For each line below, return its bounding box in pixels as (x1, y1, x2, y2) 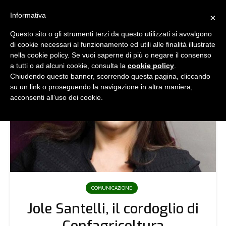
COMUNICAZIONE (91, 185, 132, 192)
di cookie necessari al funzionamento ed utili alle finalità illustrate (10, 40, 215, 48)
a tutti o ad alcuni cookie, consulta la (10, 62, 128, 70)
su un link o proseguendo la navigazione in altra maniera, (10, 83, 193, 91)
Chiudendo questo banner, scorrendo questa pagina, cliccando (10, 72, 210, 80)
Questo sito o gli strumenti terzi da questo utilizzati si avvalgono (10, 30, 212, 38)
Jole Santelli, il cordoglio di (27, 199, 199, 218)
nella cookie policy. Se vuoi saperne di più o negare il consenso (10, 51, 211, 59)
